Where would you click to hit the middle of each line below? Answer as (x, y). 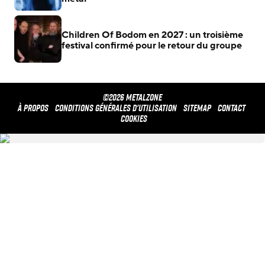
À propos (33, 108)
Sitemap (197, 108)
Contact (231, 108)
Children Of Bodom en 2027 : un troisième (152, 35)
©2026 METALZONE (132, 97)
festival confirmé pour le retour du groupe (152, 45)
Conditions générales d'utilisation (116, 108)
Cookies (134, 118)
